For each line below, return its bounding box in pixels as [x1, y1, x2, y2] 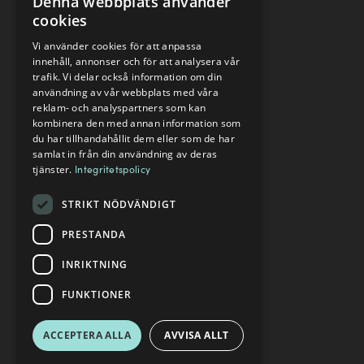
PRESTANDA [62, 227, 126, 241]
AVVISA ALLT [164, 328, 229, 342]
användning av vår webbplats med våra [32, 85, 219, 99]
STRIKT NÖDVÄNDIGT [62, 197, 176, 211]
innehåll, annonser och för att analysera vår [32, 54, 240, 68]
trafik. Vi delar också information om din [32, 70, 223, 84]
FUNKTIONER [62, 287, 132, 301]
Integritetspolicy [75, 162, 151, 175]
